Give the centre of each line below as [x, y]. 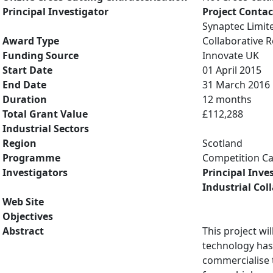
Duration [25, 99]
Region [19, 143]
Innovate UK [231, 55]
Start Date [27, 70]
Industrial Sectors [46, 129]
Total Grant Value [45, 114]
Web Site [23, 202]
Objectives [28, 216]
